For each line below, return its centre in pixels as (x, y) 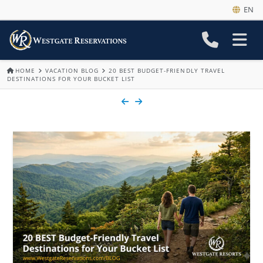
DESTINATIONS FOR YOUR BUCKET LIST (71, 78)
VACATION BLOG (72, 70)
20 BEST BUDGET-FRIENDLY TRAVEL (167, 70)
